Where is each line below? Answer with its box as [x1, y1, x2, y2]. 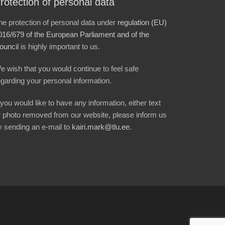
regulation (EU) [118, 18, 167, 27]
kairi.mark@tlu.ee [72, 123, 130, 131]
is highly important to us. [21, 42, 102, 51]
